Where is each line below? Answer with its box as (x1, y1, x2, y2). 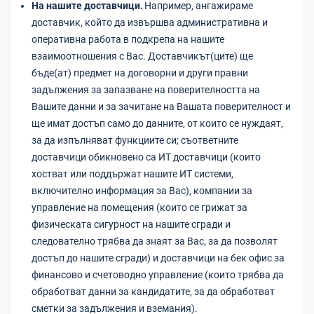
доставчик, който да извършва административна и (32, 17, 268, 28)
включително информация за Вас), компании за (32, 185, 252, 196)
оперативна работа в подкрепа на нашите (32, 34, 224, 45)
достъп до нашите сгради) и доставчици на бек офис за (32, 252, 285, 264)
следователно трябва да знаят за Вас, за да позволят (32, 235, 278, 247)
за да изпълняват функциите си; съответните (32, 135, 238, 146)
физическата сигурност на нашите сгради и (32, 219, 231, 230)
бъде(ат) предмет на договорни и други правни (32, 67, 248, 78)
